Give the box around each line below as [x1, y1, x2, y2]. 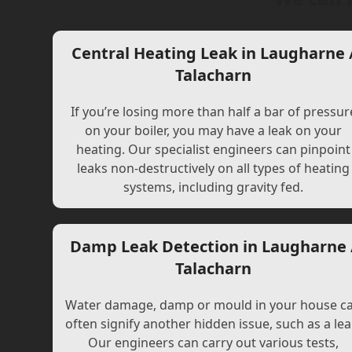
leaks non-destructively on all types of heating [77, 159, 350, 177]
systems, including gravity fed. [123, 178, 304, 196]
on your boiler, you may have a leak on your [85, 122, 343, 139]
